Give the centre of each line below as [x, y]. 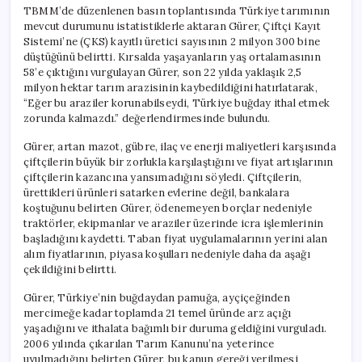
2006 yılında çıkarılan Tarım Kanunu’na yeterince [149, 343]
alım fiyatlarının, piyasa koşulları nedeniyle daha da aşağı [167, 254]
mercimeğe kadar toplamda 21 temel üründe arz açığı [158, 313]
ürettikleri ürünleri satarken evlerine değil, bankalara [156, 192]
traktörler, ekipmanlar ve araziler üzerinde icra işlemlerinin [174, 223]
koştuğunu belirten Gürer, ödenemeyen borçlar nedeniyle [168, 208]
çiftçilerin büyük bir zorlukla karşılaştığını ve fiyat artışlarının [179, 162]
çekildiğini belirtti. [70, 269]
